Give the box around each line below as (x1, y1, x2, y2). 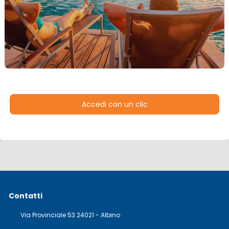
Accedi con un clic (81, 99, 148, 109)
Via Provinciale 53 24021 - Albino (18, 211, 120, 219)
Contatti (8, 191, 42, 201)
